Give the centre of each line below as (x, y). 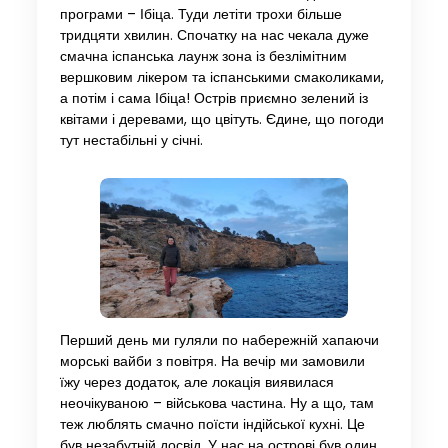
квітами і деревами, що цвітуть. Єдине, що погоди (221, 120)
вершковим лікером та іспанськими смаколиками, (221, 78)
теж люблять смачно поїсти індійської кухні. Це (212, 424)
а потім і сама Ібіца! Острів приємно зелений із (213, 99)
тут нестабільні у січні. (131, 141)
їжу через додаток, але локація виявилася (196, 382)
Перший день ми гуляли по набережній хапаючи (219, 340)
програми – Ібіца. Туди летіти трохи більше (200, 15)
